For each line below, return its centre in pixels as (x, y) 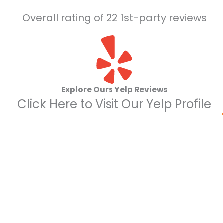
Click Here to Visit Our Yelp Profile (114, 104)
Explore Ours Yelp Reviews (114, 89)
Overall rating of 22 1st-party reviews (114, 18)
